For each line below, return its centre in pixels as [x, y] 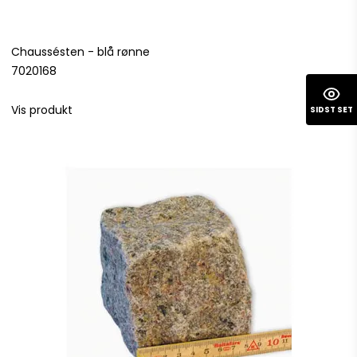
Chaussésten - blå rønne [80, 51]
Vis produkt [42, 110]
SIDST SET [331, 109]
